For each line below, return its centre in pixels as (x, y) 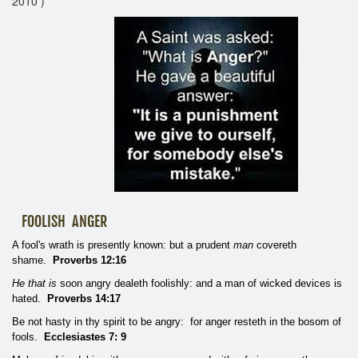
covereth (275, 245)
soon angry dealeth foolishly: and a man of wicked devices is (199, 283)
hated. (30, 298)
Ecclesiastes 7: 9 (85, 336)
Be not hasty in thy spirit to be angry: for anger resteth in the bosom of (177, 321)
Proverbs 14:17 (84, 298)
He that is (34, 283)
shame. (32, 260)
